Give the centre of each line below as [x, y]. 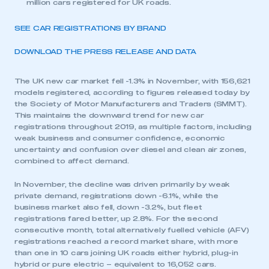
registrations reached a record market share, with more [126, 242]
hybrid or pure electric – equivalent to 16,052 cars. [115, 264]
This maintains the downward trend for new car [109, 116]
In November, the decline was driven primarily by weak [122, 185]
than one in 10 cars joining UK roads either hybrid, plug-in [126, 253]
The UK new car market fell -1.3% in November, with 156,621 [132, 81]
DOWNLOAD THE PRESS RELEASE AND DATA [106, 52]
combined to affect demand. [72, 161]
